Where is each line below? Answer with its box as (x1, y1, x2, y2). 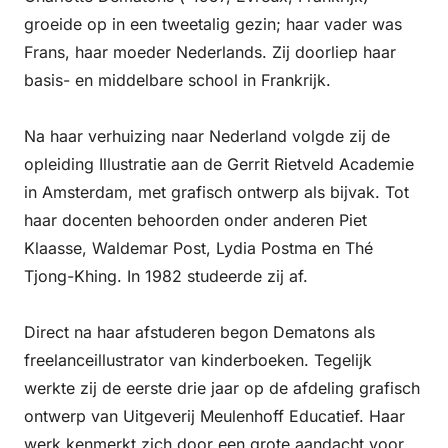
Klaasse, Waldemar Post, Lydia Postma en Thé (24, 238, 373, 258)
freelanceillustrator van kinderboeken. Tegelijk (24, 350, 372, 370)
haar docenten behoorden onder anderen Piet (24, 210, 367, 230)
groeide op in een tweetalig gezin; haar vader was (24, 14, 402, 34)
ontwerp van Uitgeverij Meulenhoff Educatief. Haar (24, 406, 405, 426)
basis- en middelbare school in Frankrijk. (24, 70, 331, 90)
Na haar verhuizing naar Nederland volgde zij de (24, 126, 390, 146)
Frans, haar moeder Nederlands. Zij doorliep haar (24, 42, 396, 62)
